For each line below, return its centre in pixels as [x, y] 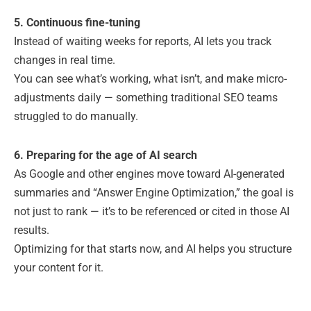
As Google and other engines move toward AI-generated [149, 174]
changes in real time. [65, 60]
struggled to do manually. [76, 117]
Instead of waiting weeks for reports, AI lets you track [143, 42]
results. [32, 230]
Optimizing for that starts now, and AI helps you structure [153, 249]
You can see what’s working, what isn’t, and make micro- [150, 79]
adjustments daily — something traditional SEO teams [146, 98]
